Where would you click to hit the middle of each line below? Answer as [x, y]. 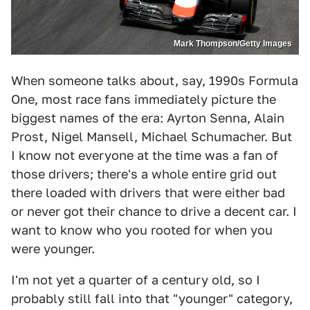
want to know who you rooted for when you [142, 230]
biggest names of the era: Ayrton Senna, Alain [148, 118]
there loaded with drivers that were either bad [148, 193]
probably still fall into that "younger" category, [152, 299]
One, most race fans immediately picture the [144, 100]
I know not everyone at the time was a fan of [145, 156]
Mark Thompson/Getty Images [233, 44]
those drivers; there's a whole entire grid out [144, 174]
